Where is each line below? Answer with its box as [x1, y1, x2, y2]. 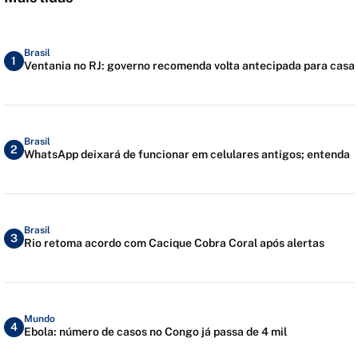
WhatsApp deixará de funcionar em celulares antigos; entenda [23, 147, 350, 161]
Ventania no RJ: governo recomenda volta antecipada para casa [23, 58, 355, 72]
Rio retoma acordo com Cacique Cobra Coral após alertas [23, 236, 324, 249]
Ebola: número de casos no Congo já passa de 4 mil [23, 324, 287, 338]
